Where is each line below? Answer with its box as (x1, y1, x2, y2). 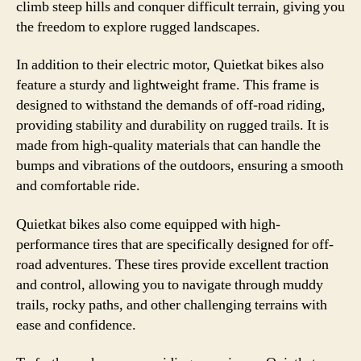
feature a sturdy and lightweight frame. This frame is (16, 76, 319, 94)
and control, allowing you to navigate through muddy (16, 275, 323, 294)
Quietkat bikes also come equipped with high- (16, 214, 280, 234)
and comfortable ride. (16, 176, 140, 195)
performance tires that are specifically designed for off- (16, 234, 334, 254)
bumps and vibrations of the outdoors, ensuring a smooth (16, 156, 343, 175)
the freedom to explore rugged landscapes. (16, 17, 260, 36)
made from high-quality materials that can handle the (16, 136, 321, 155)
